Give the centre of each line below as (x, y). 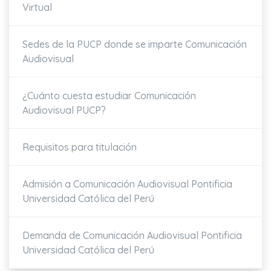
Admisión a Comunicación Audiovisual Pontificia (127, 184)
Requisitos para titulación (80, 147)
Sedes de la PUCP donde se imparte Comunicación (135, 44)
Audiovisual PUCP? (64, 110)
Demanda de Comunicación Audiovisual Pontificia (132, 236)
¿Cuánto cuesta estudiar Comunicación (109, 96)
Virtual (37, 8)
